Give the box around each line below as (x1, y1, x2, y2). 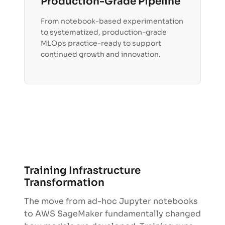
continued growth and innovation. (41, 50, 161, 59)
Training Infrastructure (24, 164, 141, 177)
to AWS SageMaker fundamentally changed (24, 208, 201, 219)
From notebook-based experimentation (41, 17, 183, 26)
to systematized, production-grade (41, 28, 167, 37)
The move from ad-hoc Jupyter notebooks (24, 196, 198, 207)
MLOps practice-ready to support (41, 39, 161, 48)
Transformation (24, 176, 104, 189)
